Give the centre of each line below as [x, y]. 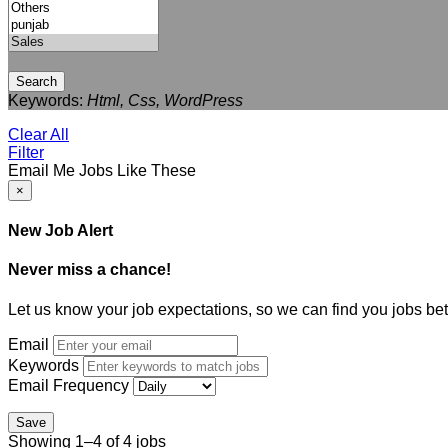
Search [36, 81]
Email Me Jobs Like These [102, 170]
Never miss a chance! [89, 270]
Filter [26, 152]
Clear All [38, 134]
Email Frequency [68, 385]
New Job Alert [60, 231]
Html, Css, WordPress [165, 100]
